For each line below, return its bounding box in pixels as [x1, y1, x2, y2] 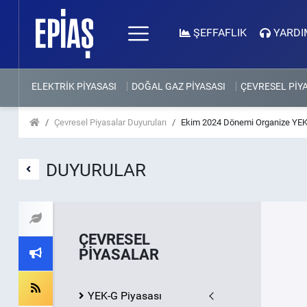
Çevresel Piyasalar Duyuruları [53, 117, 167, 127]
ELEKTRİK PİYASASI [31, 81, 116, 92]
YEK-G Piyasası [87, 289, 162, 302]
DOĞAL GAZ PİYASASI [131, 81, 225, 92]
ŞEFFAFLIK [193, 26, 247, 39]
